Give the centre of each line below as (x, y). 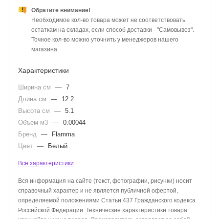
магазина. (45, 50)
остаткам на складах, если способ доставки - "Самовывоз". (113, 30)
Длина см (33, 99)
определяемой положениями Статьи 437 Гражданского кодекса (107, 201)
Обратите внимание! (61, 11)
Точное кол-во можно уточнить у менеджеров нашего (105, 40)
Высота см (35, 111)
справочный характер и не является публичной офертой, (98, 191)
